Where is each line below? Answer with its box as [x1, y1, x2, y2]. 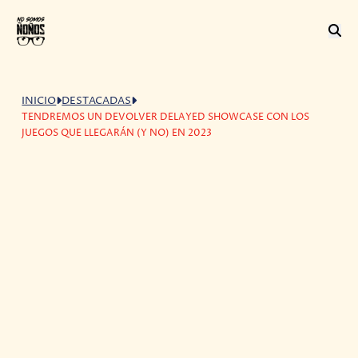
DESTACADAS [62, 93, 132, 108]
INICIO [22, 93, 57, 108]
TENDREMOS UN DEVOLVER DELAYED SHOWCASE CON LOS [22, 109, 310, 124]
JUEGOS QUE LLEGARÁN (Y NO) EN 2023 [22, 125, 213, 140]
